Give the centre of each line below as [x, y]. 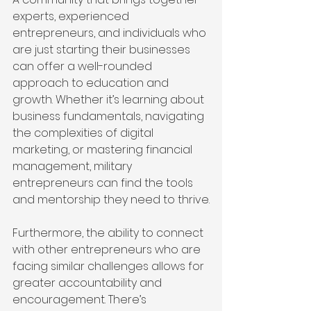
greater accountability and [89, 283]
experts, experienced [72, 17]
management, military [74, 167]
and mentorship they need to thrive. [111, 200]
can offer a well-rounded [84, 67]
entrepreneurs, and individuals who [111, 33]
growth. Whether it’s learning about [110, 100]
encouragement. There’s [81, 300]
